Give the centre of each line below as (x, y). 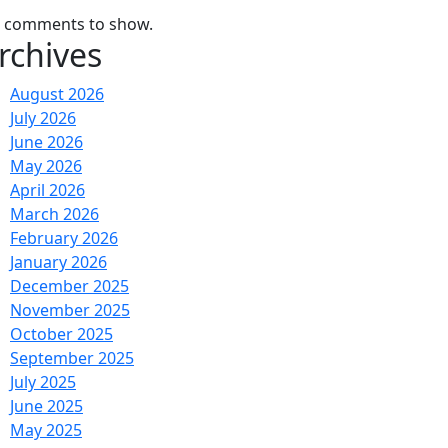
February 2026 (64, 238)
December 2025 (69, 286)
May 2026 (46, 166)
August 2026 (57, 94)
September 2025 (72, 358)
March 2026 (54, 214)
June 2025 (46, 406)
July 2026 (43, 118)
